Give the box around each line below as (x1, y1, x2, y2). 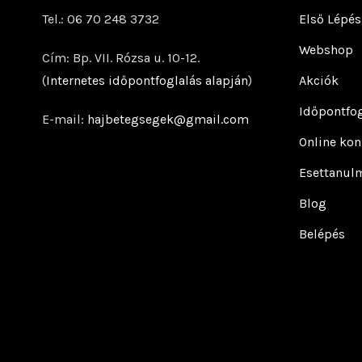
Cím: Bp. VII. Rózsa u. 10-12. (42, 50, 200, 65)
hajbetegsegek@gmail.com (87, 112, 249, 127)
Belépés (298, 226, 345, 242)
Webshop (298, 42, 353, 57)
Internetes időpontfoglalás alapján (46, 73, 248, 88)
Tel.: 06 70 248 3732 (42, 11, 159, 27)
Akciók (298, 73, 339, 88)
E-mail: (42, 112, 87, 127)
